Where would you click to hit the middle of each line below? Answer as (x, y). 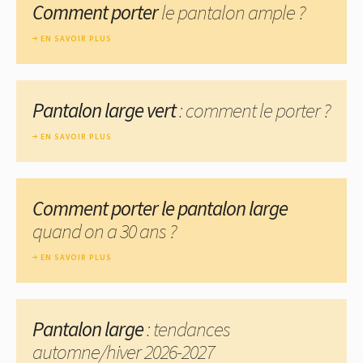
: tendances (187, 329)
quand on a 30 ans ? (105, 231)
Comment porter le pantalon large (160, 208)
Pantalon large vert (104, 110)
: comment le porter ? (253, 110)
